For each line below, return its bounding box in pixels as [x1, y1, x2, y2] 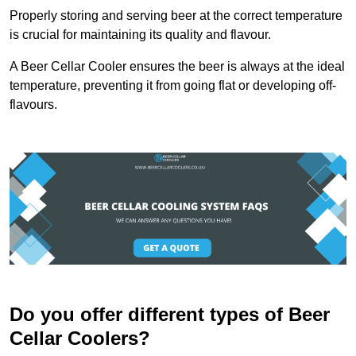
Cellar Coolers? [10, 327, 150, 350]
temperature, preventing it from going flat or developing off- [10, 78, 336, 92]
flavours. [10, 97, 57, 111]
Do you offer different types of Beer [10, 304, 330, 326]
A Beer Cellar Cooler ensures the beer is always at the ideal [10, 59, 345, 73]
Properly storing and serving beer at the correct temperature [10, 8, 342, 22]
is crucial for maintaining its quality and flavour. [10, 27, 271, 41]
